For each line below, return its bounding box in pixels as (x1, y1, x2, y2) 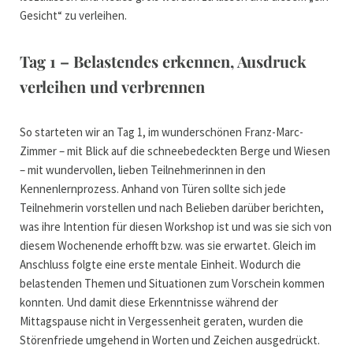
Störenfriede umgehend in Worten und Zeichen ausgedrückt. (20, 333, 322, 348)
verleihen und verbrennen (20, 76, 205, 98)
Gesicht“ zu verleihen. (20, 8, 127, 24)
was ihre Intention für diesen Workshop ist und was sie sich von (20, 219, 332, 235)
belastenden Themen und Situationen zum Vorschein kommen (20, 276, 325, 292)
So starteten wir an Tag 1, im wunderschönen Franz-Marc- (20, 124, 303, 140)
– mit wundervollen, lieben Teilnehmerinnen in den (20, 162, 266, 178)
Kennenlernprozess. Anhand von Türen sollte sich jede (20, 181, 286, 197)
